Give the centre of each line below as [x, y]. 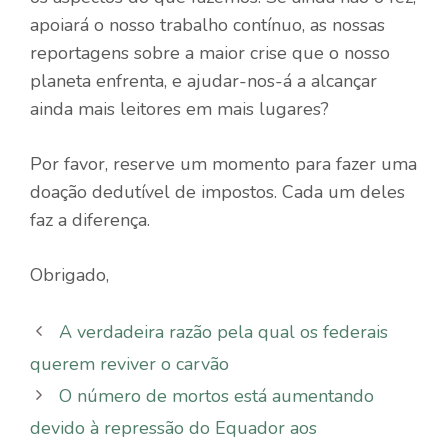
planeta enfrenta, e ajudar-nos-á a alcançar [203, 80]
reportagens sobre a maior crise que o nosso [210, 52]
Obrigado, [69, 274]
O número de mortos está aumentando [216, 395]
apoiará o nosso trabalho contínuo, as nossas [207, 24]
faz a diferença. [90, 219]
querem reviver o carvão [129, 363]
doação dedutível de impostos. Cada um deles [217, 191]
